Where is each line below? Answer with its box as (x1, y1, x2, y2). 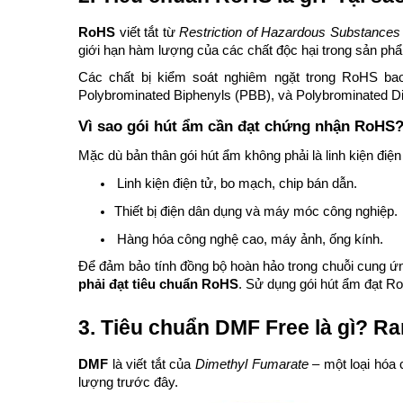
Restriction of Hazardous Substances (179, 25, 400, 40)
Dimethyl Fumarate (194, 357, 309, 372)
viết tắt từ (115, 25, 180, 40)
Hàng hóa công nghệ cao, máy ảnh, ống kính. (117, 232, 383, 246)
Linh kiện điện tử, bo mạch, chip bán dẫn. (117, 176, 357, 191)
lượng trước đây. (78, 375, 178, 390)
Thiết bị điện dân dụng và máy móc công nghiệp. (114, 204, 398, 219)
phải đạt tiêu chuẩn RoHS (78, 277, 238, 291)
